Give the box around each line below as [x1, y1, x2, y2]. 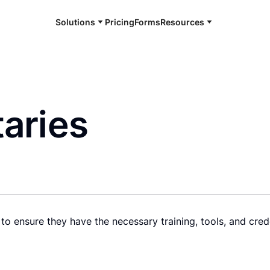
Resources [160, 16, 205, 27]
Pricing [105, 16, 135, 27]
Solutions [55, 16, 96, 27]
